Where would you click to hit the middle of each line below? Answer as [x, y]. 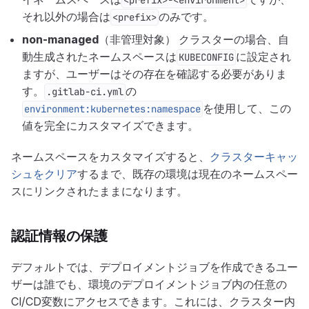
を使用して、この [247, 108]
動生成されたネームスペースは [99, 57]
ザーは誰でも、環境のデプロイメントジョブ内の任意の [149, 284]
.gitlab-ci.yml [85, 92]
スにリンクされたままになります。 [99, 191]
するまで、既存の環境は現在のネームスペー [188, 174]
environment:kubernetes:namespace [112, 109]
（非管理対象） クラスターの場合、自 [194, 39]
